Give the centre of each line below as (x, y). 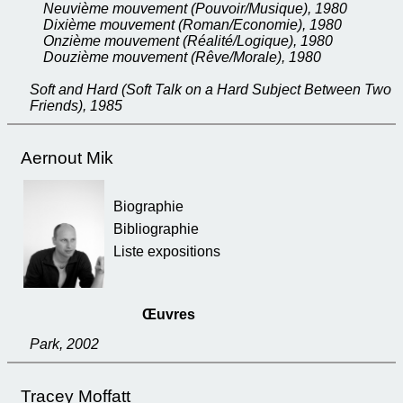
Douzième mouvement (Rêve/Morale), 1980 (182, 57)
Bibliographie (156, 229)
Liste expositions (167, 251)
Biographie (148, 206)
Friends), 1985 (76, 106)
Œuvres (169, 314)
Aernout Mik (67, 158)
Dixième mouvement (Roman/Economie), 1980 (193, 25)
